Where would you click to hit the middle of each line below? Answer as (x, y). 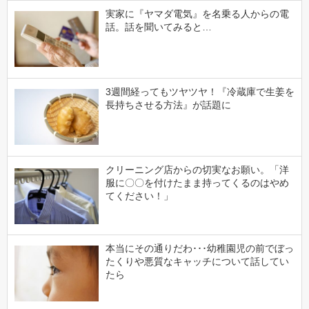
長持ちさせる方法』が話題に (168, 105)
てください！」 (139, 196)
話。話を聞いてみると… (158, 27)
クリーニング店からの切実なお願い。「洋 (197, 170)
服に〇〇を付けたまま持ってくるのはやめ (197, 183)
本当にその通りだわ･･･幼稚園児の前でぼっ (199, 248)
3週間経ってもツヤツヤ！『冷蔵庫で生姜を (200, 92)
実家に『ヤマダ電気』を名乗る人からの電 (197, 14)
